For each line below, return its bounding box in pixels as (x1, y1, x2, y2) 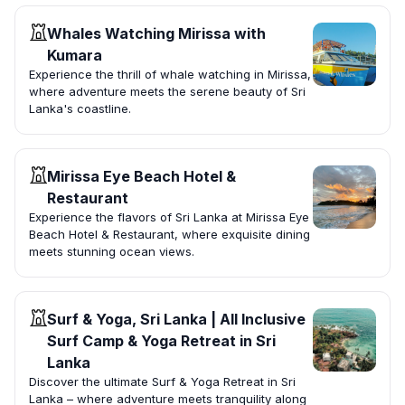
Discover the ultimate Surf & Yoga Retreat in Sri (29, 374, 296, 390)
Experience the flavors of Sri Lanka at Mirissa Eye (29, 210, 309, 225)
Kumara (47, 46, 102, 65)
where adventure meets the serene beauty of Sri (29, 84, 306, 99)
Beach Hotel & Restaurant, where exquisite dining (29, 227, 310, 242)
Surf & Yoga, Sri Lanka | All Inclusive (47, 310, 306, 329)
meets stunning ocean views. (29, 244, 194, 259)
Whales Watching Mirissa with (47, 24, 266, 43)
